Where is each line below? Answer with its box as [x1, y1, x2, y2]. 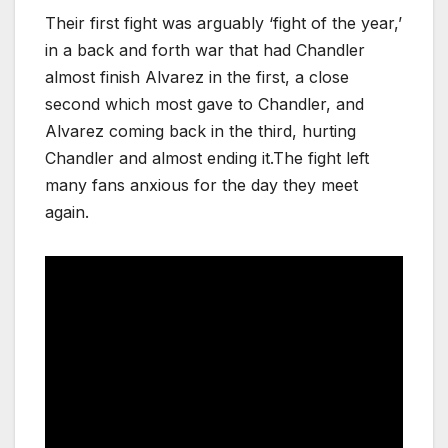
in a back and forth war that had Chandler [45, 39, 365, 60]
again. [45, 201, 89, 222]
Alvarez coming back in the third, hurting [45, 120, 356, 141]
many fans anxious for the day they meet [45, 174, 358, 195]
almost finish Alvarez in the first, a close [45, 66, 349, 87]
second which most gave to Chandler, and [45, 93, 364, 114]
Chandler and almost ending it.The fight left [45, 147, 369, 168]
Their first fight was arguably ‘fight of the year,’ [45, 12, 402, 33]
